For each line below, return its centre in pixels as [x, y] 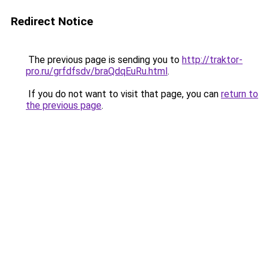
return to [240, 94]
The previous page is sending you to [104, 60]
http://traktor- [212, 60]
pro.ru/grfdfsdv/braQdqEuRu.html [97, 71]
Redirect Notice [52, 21]
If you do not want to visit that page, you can [123, 94]
